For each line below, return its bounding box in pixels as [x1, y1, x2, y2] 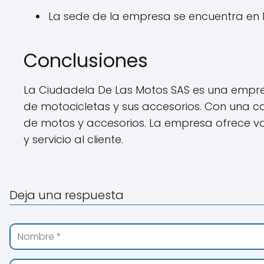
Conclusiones [24, 47, 148, 74]
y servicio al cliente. [24, 132, 123, 147]
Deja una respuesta [9, 187, 124, 203]
